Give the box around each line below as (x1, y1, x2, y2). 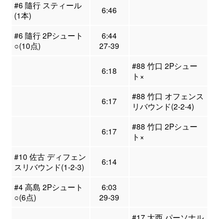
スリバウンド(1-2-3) (14, 161, 84, 173)
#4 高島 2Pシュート (14, 181, 83, 193)
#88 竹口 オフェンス (131, 90, 204, 102)
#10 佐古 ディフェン (14, 151, 86, 162)
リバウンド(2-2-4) (131, 101, 194, 112)
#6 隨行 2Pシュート (14, 30, 83, 41)
